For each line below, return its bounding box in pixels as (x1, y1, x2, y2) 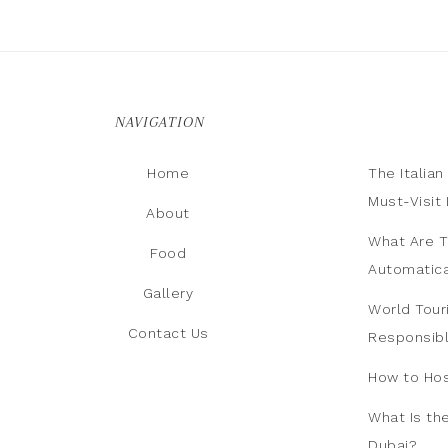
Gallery (142, 285, 194, 302)
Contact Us (127, 325, 209, 342)
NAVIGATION (115, 113, 205, 132)
